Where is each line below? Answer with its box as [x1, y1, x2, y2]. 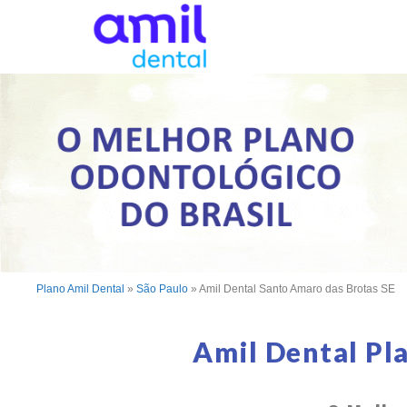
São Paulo [136, 282, 188, 295]
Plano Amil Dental [36, 282, 124, 295]
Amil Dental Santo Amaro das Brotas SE [199, 282, 395, 295]
